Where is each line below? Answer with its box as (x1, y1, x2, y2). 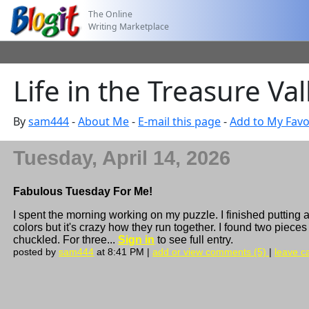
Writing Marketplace (88, 20, 170, 32)
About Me (78, 114, 130, 129)
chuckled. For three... (13, 233, 119, 246)
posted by (13, 246, 59, 257)
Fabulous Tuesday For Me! (13, 185, 153, 197)
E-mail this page (138, 114, 221, 129)
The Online (88, 8, 133, 20)
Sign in (118, 233, 155, 246)
